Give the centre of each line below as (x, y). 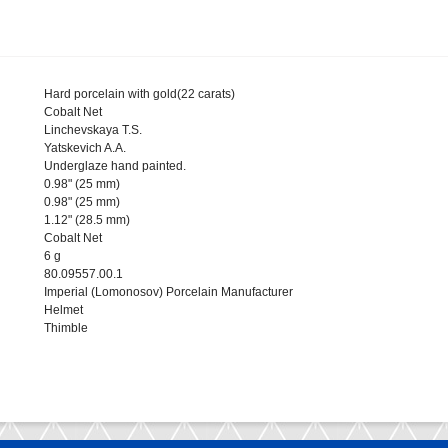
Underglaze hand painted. (115, 166)
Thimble (66, 328)
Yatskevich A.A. (85, 148)
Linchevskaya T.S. (93, 130)
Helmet (63, 310)
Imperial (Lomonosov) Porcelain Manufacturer (168, 292)
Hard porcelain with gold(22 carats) (139, 94)
